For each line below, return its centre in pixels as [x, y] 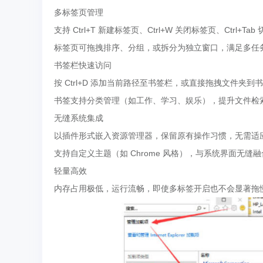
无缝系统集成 [79, 118]
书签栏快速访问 [83, 65]
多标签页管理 [79, 12]
